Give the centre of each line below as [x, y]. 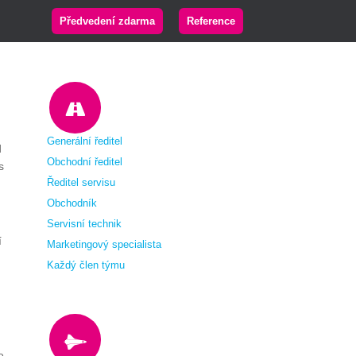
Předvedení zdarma [107, 21]
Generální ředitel [85, 141]
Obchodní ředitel [85, 162]
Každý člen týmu [86, 265]
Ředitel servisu [81, 182]
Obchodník [72, 203]
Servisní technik [85, 224]
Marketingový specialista [104, 244]
